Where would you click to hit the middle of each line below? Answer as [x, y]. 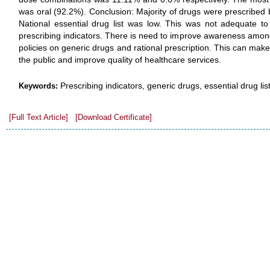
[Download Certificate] [114, 117]
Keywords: [39, 86]
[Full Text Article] [39, 117]
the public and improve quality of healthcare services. [120, 60]
